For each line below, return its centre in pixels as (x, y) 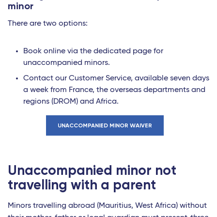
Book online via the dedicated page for (93, 52)
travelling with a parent (82, 185)
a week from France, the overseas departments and (114, 90)
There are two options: (48, 24)
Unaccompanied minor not (92, 170)
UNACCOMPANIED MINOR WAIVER (105, 126)
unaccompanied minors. (67, 63)
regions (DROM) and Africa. (71, 102)
